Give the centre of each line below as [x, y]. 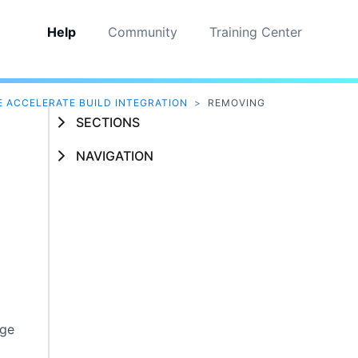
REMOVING [236, 103]
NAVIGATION [114, 156]
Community [142, 32]
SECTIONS [107, 122]
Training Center [255, 32]
